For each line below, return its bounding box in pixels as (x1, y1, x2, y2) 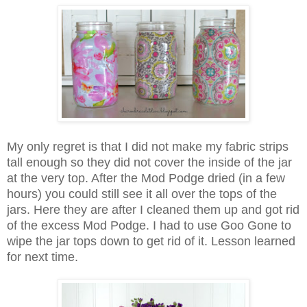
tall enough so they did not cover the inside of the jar (7, 155, 292, 169)
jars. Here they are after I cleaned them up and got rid (7, 202, 299, 217)
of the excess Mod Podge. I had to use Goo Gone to (7, 218, 291, 232)
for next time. (7, 249, 78, 264)
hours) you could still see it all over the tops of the (7, 186, 277, 201)
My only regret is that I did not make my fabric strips (7, 139, 288, 153)
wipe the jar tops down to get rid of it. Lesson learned (7, 234, 295, 248)
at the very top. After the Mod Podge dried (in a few (7, 171, 285, 185)
